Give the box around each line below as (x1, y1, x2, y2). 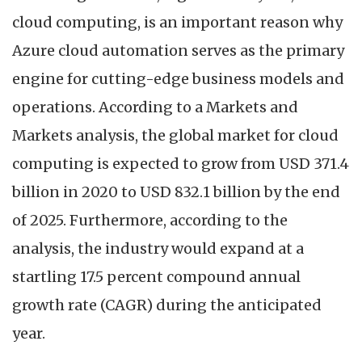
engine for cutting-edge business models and (12, 69, 344, 89)
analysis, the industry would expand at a (12, 239, 304, 259)
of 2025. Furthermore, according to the (12, 211, 288, 230)
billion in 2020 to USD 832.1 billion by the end (12, 183, 340, 202)
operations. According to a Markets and (12, 98, 298, 117)
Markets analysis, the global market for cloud (12, 126, 339, 145)
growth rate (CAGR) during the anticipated (12, 296, 322, 315)
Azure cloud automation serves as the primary (12, 41, 344, 61)
